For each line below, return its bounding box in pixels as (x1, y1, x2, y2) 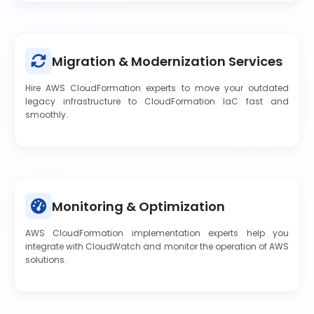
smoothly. (25, 109, 68, 121)
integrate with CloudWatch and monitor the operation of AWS (25, 240, 289, 252)
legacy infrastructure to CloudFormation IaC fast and (25, 95, 289, 107)
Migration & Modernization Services (52, 52, 282, 70)
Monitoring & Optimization (52, 197, 225, 215)
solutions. (25, 254, 67, 266)
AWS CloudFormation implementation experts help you (25, 227, 289, 239)
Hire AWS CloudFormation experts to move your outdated (25, 82, 289, 94)
